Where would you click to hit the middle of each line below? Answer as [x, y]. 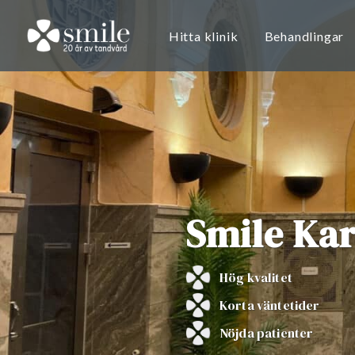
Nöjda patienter [267, 333]
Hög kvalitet [256, 277]
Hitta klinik [203, 36]
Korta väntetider [270, 305]
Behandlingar [304, 36]
